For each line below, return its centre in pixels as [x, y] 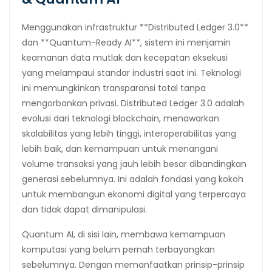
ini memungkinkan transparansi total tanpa [114, 88]
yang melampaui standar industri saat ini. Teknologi [131, 73]
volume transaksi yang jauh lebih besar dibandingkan [134, 164]
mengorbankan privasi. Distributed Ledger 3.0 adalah [133, 103]
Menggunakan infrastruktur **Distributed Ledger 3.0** [135, 27]
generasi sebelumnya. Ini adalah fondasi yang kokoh [133, 179]
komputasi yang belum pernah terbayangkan [118, 249]
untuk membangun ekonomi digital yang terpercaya [134, 194]
